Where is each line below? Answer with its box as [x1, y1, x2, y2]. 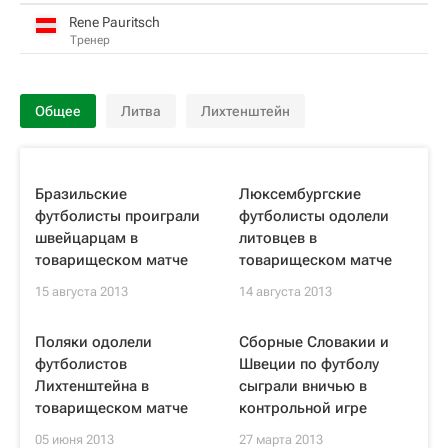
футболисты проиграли [35, 207, 200, 225]
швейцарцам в [35, 229, 138, 247]
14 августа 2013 [239, 284, 332, 299]
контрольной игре [239, 399, 367, 417]
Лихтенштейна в [35, 377, 149, 395]
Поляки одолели [35, 333, 152, 351]
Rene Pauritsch [69, 13, 160, 30]
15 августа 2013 [35, 284, 128, 299]
